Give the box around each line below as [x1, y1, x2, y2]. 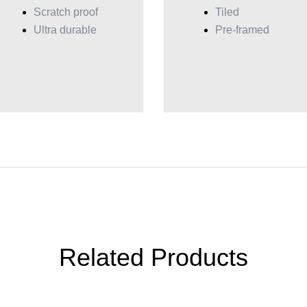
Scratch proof [34, 6, 99, 18]
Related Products [58, 243, 248, 271]
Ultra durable [34, 24, 97, 36]
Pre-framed [214, 24, 269, 36]
